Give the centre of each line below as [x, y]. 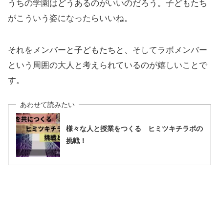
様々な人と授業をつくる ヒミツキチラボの [134, 128]
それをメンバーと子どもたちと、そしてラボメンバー [108, 50]
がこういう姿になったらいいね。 [70, 18]
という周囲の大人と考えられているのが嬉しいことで [108, 65]
